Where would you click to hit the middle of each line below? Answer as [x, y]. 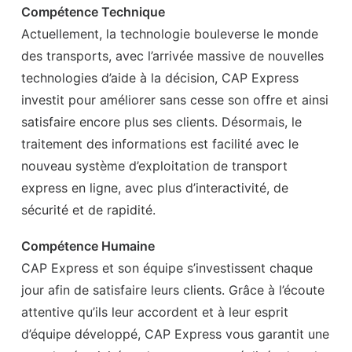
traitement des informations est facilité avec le [160, 144]
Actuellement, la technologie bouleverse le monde [170, 34]
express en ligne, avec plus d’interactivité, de [155, 188]
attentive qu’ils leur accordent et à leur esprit [155, 312]
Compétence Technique [93, 12]
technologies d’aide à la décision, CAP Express [160, 78]
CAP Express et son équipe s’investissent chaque [167, 268]
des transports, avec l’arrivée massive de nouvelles [172, 56]
